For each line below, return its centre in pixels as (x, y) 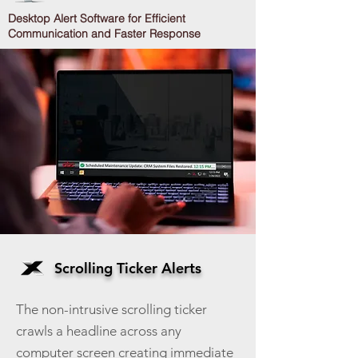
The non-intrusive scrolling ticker (111, 309)
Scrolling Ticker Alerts (128, 268)
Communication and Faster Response (104, 34)
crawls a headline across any (99, 331)
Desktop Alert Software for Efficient (97, 18)
